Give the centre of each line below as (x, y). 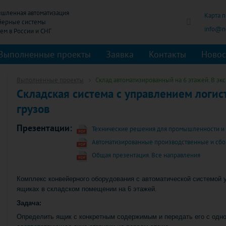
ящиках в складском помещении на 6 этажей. (87, 189)
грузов (33, 109)
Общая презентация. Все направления (146, 155)
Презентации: (44, 128)
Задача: (29, 203)
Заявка (120, 54)
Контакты (167, 54)
